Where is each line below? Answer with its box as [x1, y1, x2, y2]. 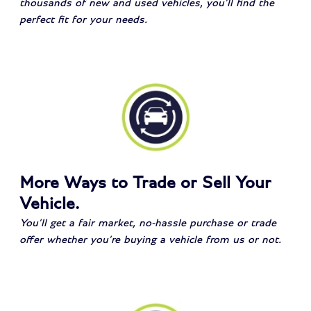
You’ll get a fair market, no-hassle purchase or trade [19, 217, 277, 228]
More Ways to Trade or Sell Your [19, 174, 272, 192]
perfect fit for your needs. [19, 13, 148, 25]
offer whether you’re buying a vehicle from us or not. [19, 233, 282, 245]
